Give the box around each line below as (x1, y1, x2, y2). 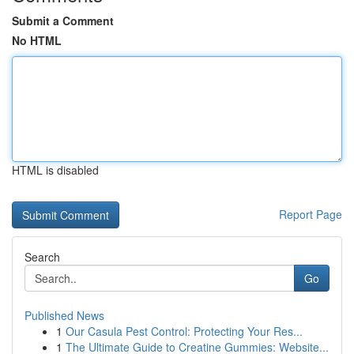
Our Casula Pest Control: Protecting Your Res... (66, 323, 303, 339)
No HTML (12, 32, 62, 48)
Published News (24, 307, 104, 323)
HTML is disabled (12, 162, 99, 178)
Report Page (279, 206, 342, 222)
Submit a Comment (12, 13, 114, 28)
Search (24, 249, 60, 265)
